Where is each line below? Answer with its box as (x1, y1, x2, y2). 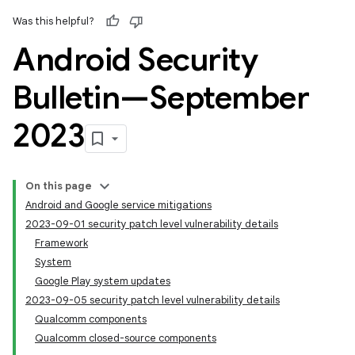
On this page (25, 179, 92, 193)
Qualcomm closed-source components (35, 331, 216, 345)
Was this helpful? (13, 14, 94, 28)
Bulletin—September (13, 78, 309, 117)
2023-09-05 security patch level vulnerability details (25, 293, 280, 307)
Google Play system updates (35, 274, 170, 288)
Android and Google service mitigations (25, 198, 212, 212)
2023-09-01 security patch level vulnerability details (25, 217, 278, 231)
